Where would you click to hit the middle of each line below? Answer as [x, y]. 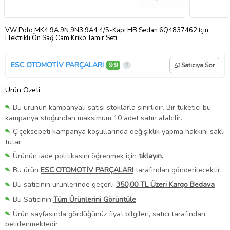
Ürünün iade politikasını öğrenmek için [76, 156]
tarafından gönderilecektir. [178, 170]
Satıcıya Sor [198, 65]
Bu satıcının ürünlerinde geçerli [64, 185]
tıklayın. [151, 156]
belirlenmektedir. [32, 224]
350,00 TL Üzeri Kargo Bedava [165, 185]
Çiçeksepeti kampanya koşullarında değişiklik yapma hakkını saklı [119, 132]
